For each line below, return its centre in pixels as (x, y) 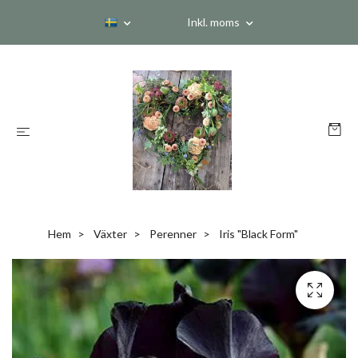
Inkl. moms (215, 22)
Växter (110, 234)
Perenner (173, 234)
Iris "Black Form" (257, 234)
